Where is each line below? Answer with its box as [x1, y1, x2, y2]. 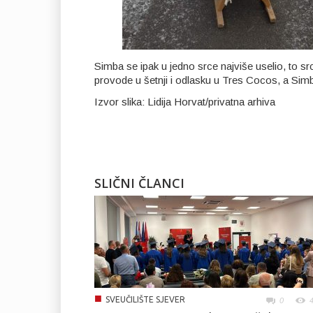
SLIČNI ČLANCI [94, 174, 184, 191]
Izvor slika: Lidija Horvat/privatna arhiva [94, 95, 275, 108]
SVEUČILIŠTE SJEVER [105, 294, 185, 304]
